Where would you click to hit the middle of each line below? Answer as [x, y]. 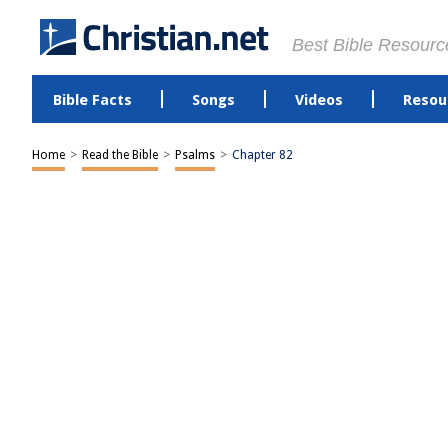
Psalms [195, 155]
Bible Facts [92, 100]
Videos [318, 100]
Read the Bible [120, 155]
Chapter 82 [262, 155]
